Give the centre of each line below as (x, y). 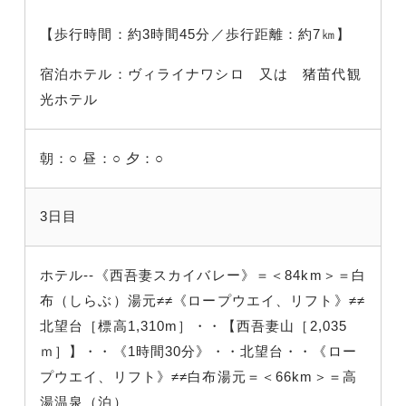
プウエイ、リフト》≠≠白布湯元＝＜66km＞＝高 (198, 376)
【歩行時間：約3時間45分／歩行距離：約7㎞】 (195, 34)
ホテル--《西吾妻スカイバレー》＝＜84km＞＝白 (203, 275)
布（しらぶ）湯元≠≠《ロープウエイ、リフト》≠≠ (203, 300)
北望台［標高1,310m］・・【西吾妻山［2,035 (194, 325)
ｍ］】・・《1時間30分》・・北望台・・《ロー (198, 351)
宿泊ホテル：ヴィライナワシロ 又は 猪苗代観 (201, 73)
